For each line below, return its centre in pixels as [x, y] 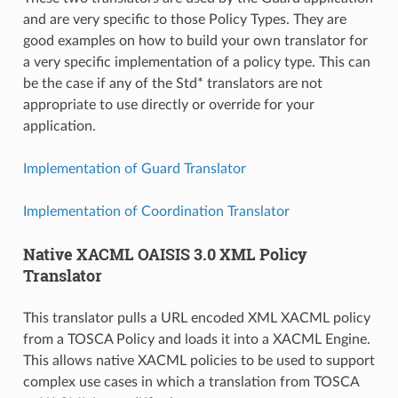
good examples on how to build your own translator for [195, 41]
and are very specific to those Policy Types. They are [184, 20]
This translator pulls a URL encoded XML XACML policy [196, 318]
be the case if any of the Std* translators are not [172, 84]
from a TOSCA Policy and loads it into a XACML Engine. [196, 339]
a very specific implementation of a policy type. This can [196, 62]
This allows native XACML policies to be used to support [199, 361]
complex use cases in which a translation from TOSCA [191, 382]
